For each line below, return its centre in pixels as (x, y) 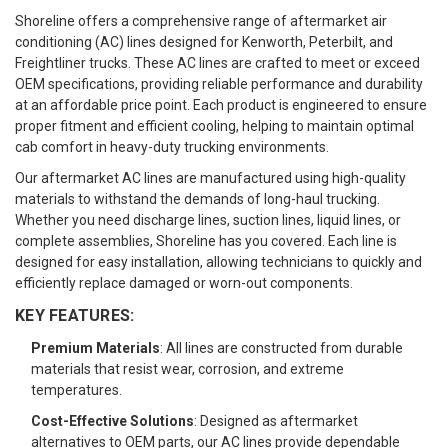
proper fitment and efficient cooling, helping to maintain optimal (214, 125)
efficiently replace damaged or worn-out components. (184, 282)
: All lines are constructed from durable (282, 347)
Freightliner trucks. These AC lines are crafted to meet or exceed (217, 62)
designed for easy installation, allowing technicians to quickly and (218, 261)
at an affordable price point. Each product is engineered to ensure (221, 104)
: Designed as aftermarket (276, 420)
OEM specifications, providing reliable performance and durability (219, 83)
